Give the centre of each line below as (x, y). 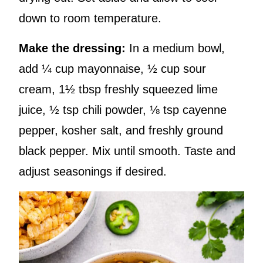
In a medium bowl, (175, 48)
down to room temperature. (90, 18)
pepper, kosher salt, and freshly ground (121, 130)
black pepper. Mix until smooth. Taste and (127, 151)
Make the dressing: (72, 48)
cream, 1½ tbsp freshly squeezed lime (118, 89)
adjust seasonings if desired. (93, 171)
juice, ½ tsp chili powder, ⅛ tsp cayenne (123, 109)
